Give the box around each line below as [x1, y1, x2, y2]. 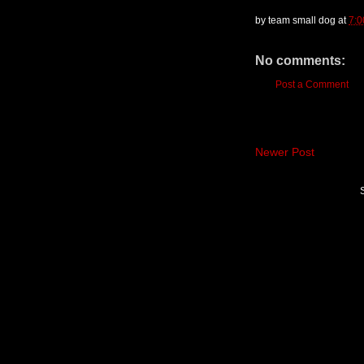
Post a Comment [275, 78, 349, 90]
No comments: [255, 53, 345, 67]
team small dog [268, 14, 336, 26]
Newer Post [255, 145, 314, 158]
